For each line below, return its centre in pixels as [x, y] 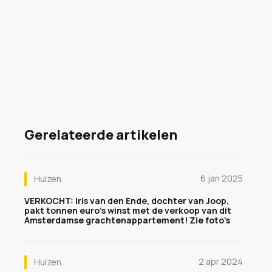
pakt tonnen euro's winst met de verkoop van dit [128, 210]
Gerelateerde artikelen [101, 135]
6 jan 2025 [222, 178]
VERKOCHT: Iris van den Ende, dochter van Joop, [127, 201]
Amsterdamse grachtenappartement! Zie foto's [127, 220]
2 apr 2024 [221, 261]
